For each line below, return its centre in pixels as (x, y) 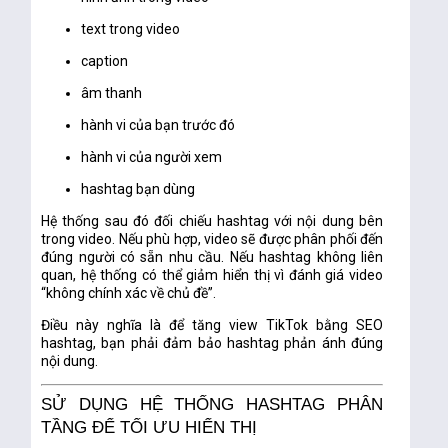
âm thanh (112, 93)
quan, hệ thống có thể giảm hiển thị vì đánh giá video (212, 275)
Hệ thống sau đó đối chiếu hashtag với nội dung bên (212, 221)
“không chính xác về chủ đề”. (129, 293)
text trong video (131, 29)
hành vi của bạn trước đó (158, 125)
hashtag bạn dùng (138, 189)
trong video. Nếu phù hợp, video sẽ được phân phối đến (212, 239)
